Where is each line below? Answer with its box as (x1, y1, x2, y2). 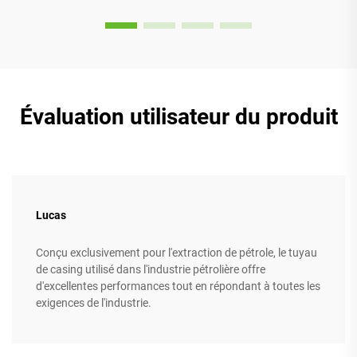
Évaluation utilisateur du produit (19, 104, 338, 131)
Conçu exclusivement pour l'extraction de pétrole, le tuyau (36, 246, 317, 260)
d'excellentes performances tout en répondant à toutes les (36, 280, 320, 293)
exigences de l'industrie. (36, 296, 151, 310)
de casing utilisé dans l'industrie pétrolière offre (36, 263, 265, 277)
